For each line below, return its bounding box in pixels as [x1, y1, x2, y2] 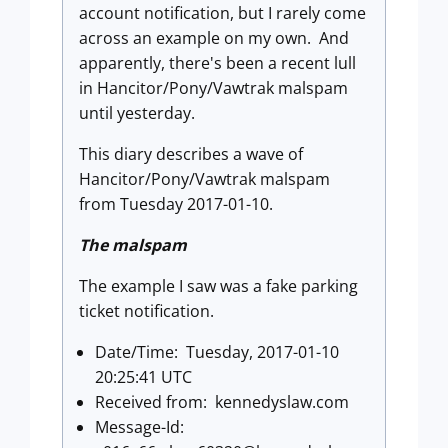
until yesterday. [79, 102, 195, 124]
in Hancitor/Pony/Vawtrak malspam [79, 77, 348, 99]
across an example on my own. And [79, 27, 349, 49]
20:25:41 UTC [95, 366, 192, 388]
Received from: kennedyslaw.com [95, 391, 349, 413]
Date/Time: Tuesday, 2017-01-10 [95, 341, 339, 363]
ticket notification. [79, 300, 214, 322]
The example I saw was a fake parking [79, 275, 358, 297]
